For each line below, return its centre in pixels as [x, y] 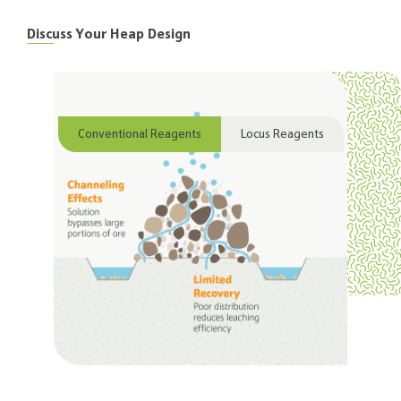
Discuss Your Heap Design [109, 35]
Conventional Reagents [139, 135]
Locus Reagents [282, 135]
